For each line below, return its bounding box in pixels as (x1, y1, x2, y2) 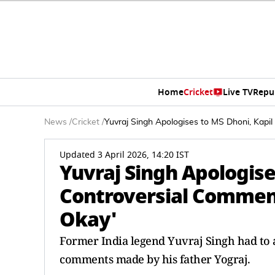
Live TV (223, 85, 253, 99)
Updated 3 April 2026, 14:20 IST (60, 149, 189, 161)
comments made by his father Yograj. (60, 252, 250, 266)
